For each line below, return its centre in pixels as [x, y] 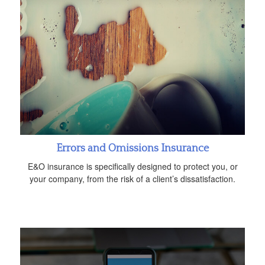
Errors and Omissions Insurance [132, 148]
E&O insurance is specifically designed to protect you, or [132, 166]
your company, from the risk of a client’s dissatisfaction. [132, 178]
